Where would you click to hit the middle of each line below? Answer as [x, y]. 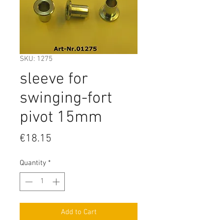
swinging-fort [66, 98]
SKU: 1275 [36, 59]
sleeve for [54, 79]
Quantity [33, 163]
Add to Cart [79, 212]
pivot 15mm [61, 118]
